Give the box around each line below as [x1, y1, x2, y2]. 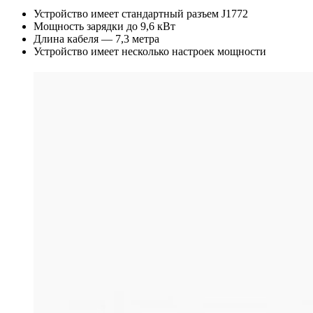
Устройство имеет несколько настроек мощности [34, 45, 266, 58]
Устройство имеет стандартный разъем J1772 [34, 8, 248, 20]
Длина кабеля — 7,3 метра [34, 33, 159, 45]
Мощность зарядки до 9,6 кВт [34, 20, 175, 33]
